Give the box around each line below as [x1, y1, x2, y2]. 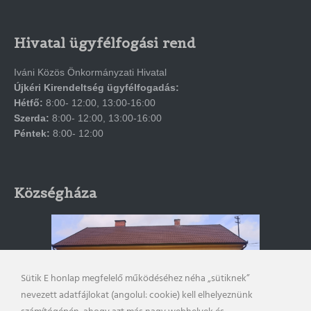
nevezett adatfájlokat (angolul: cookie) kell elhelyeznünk [21, 287, 253, 303]
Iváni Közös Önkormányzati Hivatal [14, 67, 167, 78]
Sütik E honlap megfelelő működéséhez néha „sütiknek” [21, 271, 250, 287]
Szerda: [14, 112, 49, 124]
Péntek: [14, 128, 50, 139]
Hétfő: [14, 97, 43, 108]
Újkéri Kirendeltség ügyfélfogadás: [14, 82, 179, 93]
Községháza [14, 184, 96, 202]
